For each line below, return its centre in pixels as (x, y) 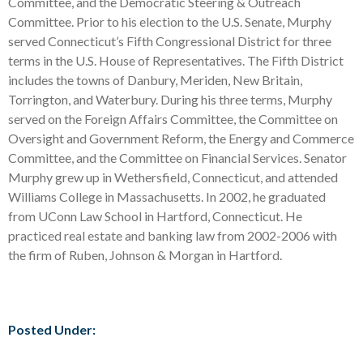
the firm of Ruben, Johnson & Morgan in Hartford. (145, 255)
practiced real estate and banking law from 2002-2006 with (173, 235)
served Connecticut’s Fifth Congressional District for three (170, 41)
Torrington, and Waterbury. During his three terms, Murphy (170, 99)
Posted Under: (52, 329)
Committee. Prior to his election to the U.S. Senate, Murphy (170, 21)
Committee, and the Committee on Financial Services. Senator (177, 158)
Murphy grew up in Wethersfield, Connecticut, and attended (173, 177)
